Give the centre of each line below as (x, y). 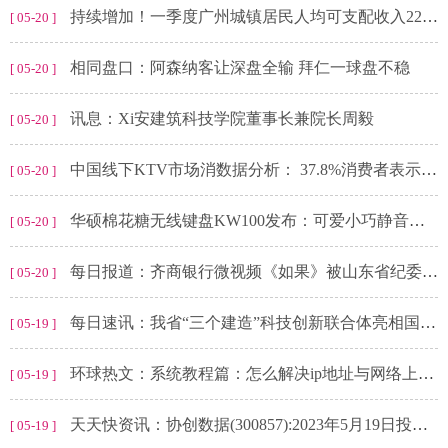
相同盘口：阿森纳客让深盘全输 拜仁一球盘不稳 (240, 68)
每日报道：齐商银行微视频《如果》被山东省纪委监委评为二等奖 (246, 272)
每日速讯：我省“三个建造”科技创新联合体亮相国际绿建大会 (245, 323)
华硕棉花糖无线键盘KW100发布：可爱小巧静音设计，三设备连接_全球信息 (239, 221)
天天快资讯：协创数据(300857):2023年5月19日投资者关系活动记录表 (241, 425)
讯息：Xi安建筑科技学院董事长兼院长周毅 (222, 119)
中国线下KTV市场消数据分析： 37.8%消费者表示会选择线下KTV (245, 170)
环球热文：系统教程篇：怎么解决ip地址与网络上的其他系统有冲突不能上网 (244, 374)
